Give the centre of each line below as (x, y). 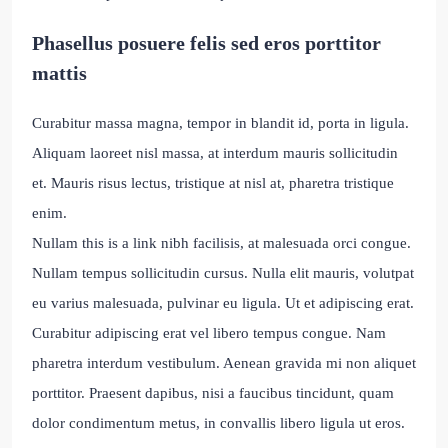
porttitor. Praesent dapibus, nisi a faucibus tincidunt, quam (213, 393)
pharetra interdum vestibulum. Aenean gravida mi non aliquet (224, 363)
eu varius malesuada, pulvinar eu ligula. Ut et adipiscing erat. (223, 303)
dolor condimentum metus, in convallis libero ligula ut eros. (218, 423)
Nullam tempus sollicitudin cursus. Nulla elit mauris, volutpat (223, 273)
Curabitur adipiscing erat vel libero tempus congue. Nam (209, 333)
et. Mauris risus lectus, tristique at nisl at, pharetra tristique (213, 183)
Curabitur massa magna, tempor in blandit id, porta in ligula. (220, 123)
